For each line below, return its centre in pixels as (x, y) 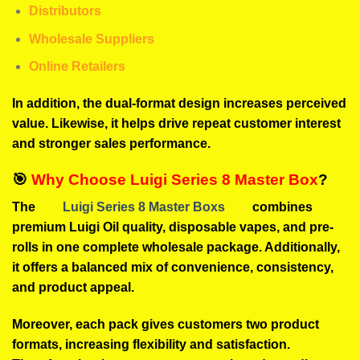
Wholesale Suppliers (91, 39)
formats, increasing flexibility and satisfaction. (151, 345)
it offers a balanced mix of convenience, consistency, (173, 268)
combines (281, 207)
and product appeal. (73, 288)
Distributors (65, 11)
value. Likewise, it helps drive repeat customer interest (176, 124)
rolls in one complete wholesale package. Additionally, (176, 247)
